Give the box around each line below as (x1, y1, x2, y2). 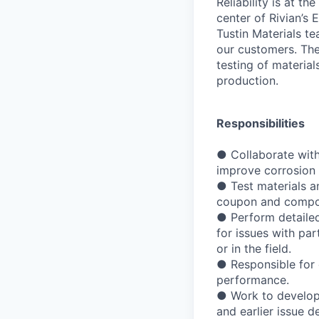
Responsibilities (216, 116, 305, 131)
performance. (216, 273, 289, 288)
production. (216, 73, 278, 88)
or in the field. (216, 241, 291, 256)
